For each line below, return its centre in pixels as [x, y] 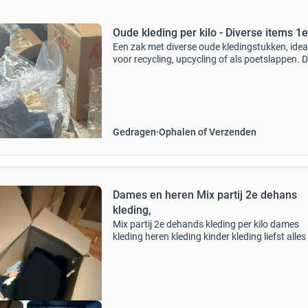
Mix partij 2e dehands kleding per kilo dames [206, 224]
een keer [130, 249]
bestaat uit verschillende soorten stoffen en [204, 84]
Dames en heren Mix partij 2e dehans [205, 195]
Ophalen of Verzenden [207, 132]
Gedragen [134, 132]
